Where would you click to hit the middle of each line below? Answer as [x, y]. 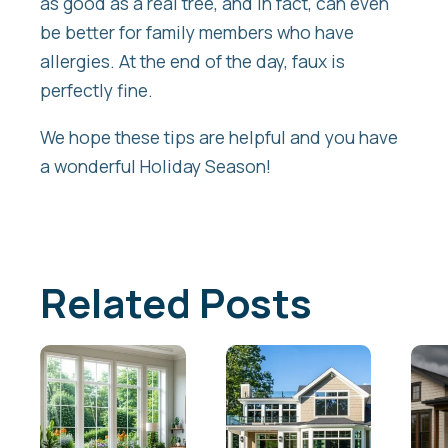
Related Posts [176, 303]
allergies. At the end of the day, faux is [192, 61]
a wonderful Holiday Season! [155, 165]
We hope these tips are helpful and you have [219, 136]
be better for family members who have [197, 32]
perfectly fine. [96, 90]
